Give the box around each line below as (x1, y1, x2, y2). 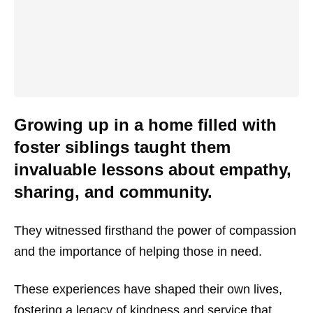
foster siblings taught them (14, 137, 231, 156)
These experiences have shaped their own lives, (14, 282, 282, 296)
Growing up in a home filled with (14, 115, 277, 134)
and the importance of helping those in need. (14, 244, 262, 259)
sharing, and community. (14, 182, 212, 201)
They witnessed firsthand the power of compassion (14, 223, 296, 238)
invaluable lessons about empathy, (14, 159, 291, 179)
